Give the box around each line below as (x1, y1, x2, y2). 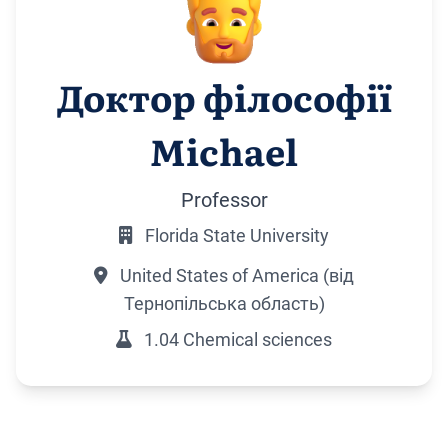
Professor (180, 188, 268, 213)
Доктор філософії (56, 70, 392, 124)
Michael (150, 124, 298, 178)
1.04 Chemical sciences (140, 329, 332, 351)
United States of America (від (116, 265, 354, 287)
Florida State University (141, 225, 329, 247)
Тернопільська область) (123, 293, 325, 315)
